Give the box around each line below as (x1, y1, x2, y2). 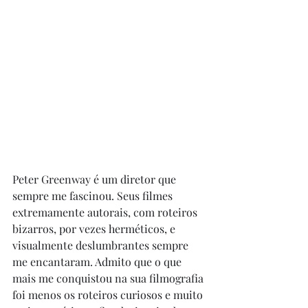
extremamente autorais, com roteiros (12, 205, 200, 219)
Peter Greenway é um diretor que (12, 172, 179, 186)
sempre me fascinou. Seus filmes (12, 188, 175, 203)
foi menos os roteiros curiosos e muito (12, 287, 206, 302)
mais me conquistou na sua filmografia (12, 271, 206, 285)
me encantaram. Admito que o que (12, 254, 184, 269)
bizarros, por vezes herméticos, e (12, 221, 178, 236)
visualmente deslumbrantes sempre (12, 238, 191, 252)
